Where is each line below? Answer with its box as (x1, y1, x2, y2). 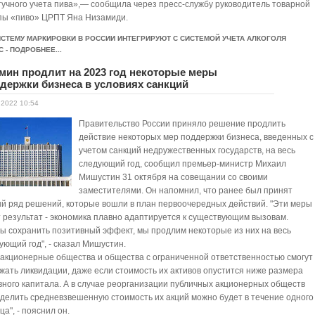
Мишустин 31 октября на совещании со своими (79, 172, 269, 182)
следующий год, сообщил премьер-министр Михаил (79, 159, 287, 169)
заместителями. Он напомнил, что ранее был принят (79, 186, 293, 195)
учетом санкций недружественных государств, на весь (79, 146, 296, 155)
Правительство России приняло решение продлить (79, 119, 286, 129)
